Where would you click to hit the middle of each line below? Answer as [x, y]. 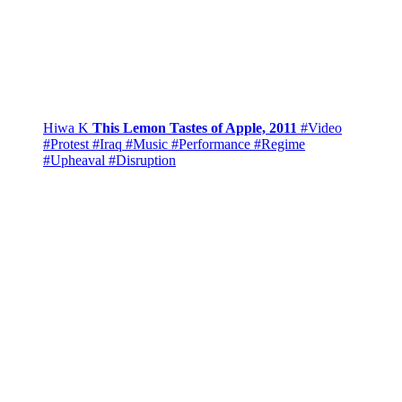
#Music [147, 144]
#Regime [280, 144]
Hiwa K [68, 128]
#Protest [66, 144]
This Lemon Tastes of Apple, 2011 [195, 128]
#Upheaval [74, 161]
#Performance [211, 144]
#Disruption [142, 161]
